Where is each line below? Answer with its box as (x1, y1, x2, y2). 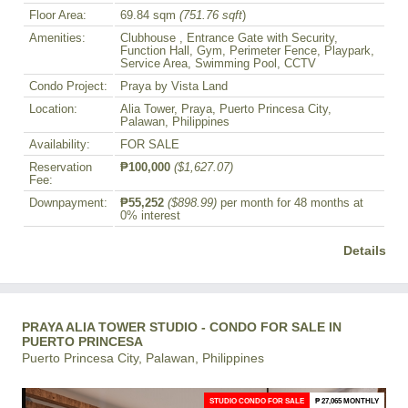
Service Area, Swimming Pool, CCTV (120, 57, 316, 71)
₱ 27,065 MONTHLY (315, 396, 379, 406)
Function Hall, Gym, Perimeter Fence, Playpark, (120, 45, 374, 58)
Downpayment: (29, 197, 107, 210)
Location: (29, 103, 77, 117)
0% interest (120, 209, 180, 223)
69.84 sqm (120, 9, 179, 23)
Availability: (29, 138, 90, 152)
